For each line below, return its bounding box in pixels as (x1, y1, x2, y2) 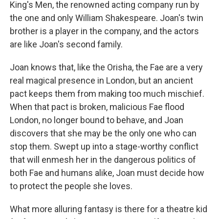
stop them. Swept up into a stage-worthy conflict (10, 141, 198, 152)
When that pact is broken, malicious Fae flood (10, 102, 184, 112)
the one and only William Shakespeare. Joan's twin (10, 13, 203, 23)
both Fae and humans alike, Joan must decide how (10, 168, 204, 178)
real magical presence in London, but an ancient (10, 75, 193, 86)
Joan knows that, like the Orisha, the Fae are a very (10, 62, 203, 73)
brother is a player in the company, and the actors (10, 26, 199, 37)
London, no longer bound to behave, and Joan (10, 115, 183, 126)
